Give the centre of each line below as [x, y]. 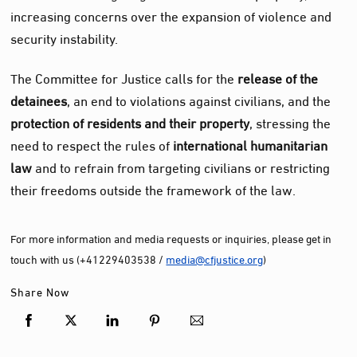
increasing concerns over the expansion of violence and [171, 15]
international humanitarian [251, 144]
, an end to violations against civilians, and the [199, 100]
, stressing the [290, 122]
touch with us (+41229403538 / [88, 258]
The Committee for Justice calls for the [124, 77]
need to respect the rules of [92, 144]
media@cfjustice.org [215, 258]
